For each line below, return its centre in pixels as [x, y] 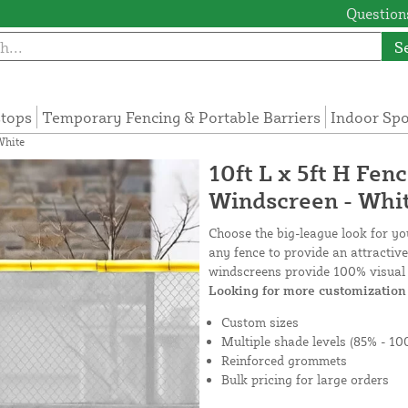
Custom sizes [260, 322]
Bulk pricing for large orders [305, 380]
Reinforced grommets [284, 361]
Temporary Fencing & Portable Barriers [182, 117]
